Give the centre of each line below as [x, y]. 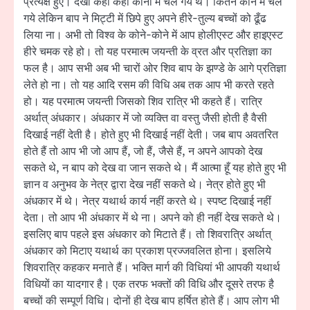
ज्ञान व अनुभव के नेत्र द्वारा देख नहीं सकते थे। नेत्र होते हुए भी [145, 184]
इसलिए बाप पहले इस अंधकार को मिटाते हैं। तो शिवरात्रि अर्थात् [147, 234]
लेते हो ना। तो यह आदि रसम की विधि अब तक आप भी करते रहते [149, 85]
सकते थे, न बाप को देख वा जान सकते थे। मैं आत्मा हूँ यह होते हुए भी [155, 168]
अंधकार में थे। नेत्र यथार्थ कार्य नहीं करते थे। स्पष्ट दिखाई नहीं [147, 201]
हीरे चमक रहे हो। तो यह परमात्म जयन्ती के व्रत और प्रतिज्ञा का [148, 52]
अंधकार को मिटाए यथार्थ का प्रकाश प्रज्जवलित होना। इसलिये [147, 251]
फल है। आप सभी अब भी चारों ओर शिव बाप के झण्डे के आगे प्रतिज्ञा [155, 68]
